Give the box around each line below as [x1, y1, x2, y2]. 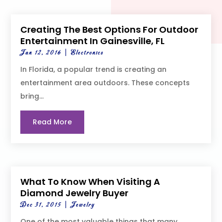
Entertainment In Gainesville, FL [20, 35, 165, 48]
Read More [33, 117, 72, 127]
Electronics [71, 49, 104, 57]
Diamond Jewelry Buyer [20, 186, 129, 199]
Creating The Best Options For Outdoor [20, 23, 199, 36]
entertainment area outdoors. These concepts [20, 78, 190, 88]
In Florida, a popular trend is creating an [20, 64, 167, 75]
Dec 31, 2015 [20, 201, 62, 209]
